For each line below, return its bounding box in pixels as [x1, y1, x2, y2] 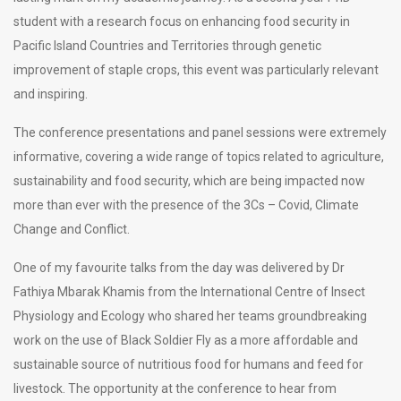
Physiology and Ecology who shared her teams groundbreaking [13, 308, 367, 323]
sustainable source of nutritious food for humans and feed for [13, 356, 363, 371]
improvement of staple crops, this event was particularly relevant [13, 62, 379, 77]
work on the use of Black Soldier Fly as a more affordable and [13, 332, 358, 347]
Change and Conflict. [13, 221, 130, 236]
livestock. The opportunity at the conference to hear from [13, 380, 337, 396]
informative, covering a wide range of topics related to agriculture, [13, 149, 384, 164]
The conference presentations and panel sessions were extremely [13, 124, 387, 140]
